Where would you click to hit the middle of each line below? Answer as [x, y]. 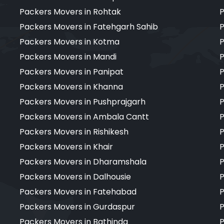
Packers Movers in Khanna [71, 86]
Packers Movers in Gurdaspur [77, 206]
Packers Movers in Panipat [71, 71]
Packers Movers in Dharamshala [83, 161]
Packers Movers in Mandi [68, 56]
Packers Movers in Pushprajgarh [82, 101]
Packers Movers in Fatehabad [78, 191]
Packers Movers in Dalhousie [75, 176]
